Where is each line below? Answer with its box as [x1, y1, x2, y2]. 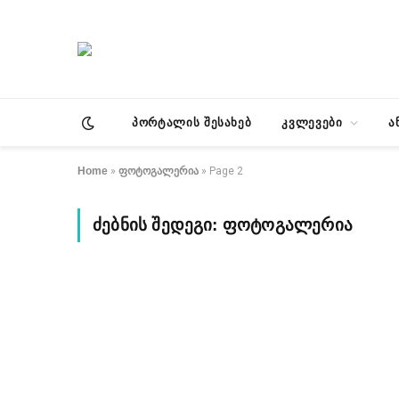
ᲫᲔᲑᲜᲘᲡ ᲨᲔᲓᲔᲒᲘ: [93, 216, 223, 234]
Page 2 [209, 165, 243, 177]
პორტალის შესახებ [132, 115, 252, 129]
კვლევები [281, 115, 343, 129]
